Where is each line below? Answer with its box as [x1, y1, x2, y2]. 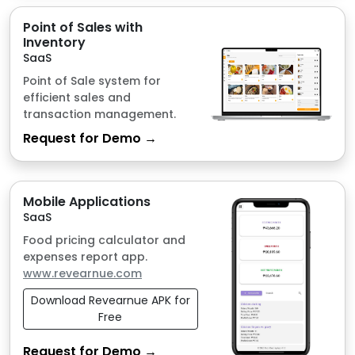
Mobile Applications [23, 89, 151, 108]
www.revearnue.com [23, 162, 142, 178]
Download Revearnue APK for [30, 189, 190, 205]
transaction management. [23, 2, 176, 19]
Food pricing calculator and [23, 128, 185, 145]
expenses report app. [23, 145, 147, 162]
